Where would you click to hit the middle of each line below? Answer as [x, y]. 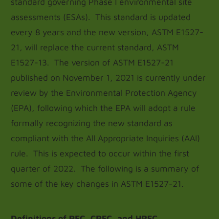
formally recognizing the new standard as [92, 123]
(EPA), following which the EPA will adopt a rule [103, 108]
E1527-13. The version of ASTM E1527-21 [92, 62]
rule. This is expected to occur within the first [100, 153]
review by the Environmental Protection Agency [104, 93]
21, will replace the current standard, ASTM [95, 47]
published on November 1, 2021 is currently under [109, 77]
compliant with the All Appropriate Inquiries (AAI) [106, 138]
